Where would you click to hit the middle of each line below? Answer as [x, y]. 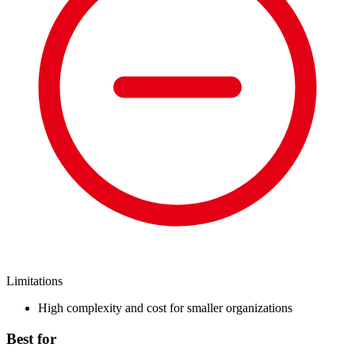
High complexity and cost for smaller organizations [165, 307]
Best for [31, 338]
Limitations [34, 281]
